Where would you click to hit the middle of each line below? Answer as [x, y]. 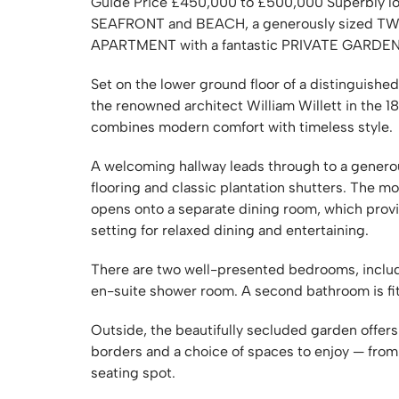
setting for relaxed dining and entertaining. [230, 230]
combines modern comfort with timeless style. [242, 127]
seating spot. [133, 373]
